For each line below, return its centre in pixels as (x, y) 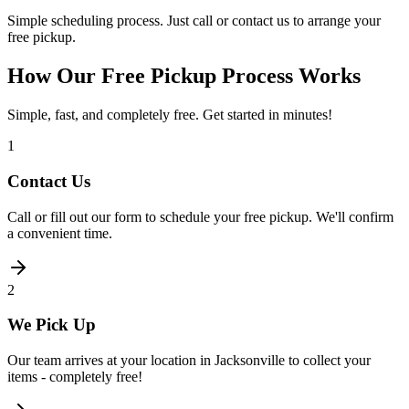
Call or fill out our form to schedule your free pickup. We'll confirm (200, 216)
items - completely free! (75, 376)
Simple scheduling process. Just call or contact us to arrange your (194, 21)
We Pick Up (52, 325)
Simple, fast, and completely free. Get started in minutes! (170, 115)
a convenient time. (60, 233)
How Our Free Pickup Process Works (184, 76)
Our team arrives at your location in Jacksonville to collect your (189, 360)
